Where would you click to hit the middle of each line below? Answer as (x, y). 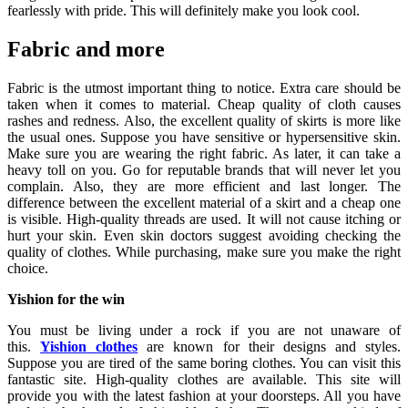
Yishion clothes (89, 346)
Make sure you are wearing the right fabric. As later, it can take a (204, 153)
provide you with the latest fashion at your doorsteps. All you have (204, 395)
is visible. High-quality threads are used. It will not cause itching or (204, 219)
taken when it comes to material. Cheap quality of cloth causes (204, 104)
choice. (28, 268)
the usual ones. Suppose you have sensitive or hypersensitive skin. (204, 137)
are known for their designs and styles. (274, 346)
